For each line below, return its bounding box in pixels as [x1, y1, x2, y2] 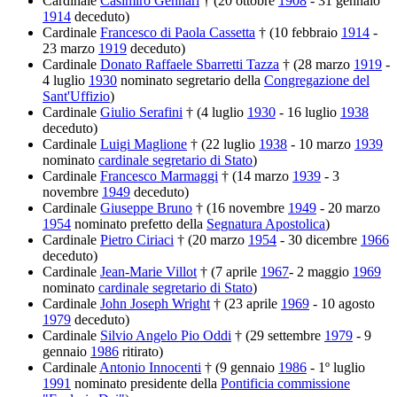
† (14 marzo [218, 168, 292, 184]
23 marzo [43, 41, 98, 57]
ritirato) [119, 344, 163, 360]
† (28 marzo [279, 57, 354, 73]
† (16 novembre [192, 200, 288, 216]
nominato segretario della [117, 73, 264, 89]
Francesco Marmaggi [100, 168, 218, 184]
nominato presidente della [71, 376, 221, 392]
